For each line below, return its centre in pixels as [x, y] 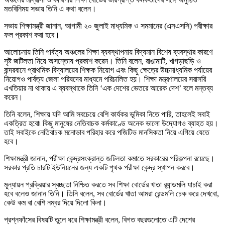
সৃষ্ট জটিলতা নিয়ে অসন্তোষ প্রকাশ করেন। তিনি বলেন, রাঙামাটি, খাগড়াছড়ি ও [102, 61]
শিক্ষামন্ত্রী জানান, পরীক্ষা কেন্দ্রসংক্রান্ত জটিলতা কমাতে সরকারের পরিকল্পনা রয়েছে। [109, 158]
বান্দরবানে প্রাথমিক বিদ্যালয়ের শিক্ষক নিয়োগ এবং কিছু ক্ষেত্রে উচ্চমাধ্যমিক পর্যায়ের [108, 70]
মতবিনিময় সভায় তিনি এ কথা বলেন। [50, 9]
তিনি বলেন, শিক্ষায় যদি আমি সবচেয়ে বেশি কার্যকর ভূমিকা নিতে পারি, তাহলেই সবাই [107, 114]
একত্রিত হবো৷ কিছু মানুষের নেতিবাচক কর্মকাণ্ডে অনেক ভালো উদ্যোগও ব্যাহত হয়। [111, 123]
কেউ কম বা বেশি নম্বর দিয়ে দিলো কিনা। [55, 202]
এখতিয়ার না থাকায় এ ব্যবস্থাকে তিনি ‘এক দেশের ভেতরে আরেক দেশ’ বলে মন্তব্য [108, 88]
